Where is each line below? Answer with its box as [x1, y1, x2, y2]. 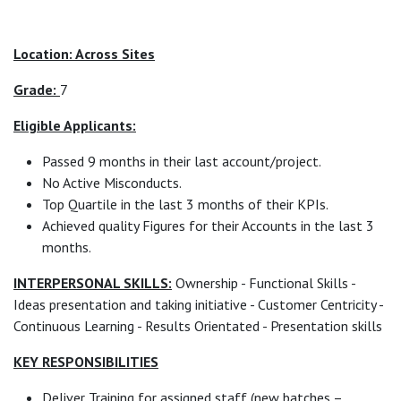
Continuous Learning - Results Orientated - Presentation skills [13, 316, 382, 335]
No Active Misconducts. [42, 173, 182, 192]
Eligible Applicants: [13, 115, 136, 134]
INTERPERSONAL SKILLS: [13, 273, 172, 292]
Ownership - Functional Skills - [172, 273, 355, 292]
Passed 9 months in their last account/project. [42, 151, 321, 170]
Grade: [13, 80, 60, 98]
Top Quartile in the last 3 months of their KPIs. [42, 194, 328, 213]
